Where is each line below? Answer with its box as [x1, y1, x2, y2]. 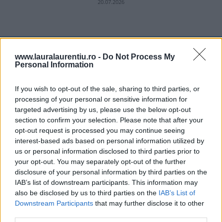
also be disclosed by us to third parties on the [15, 188, 159, 197]
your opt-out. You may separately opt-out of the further [15, 157, 186, 166]
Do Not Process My [103, 52, 175, 61]
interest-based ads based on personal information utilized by [15, 136, 204, 145]
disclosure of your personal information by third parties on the [15, 167, 207, 176]
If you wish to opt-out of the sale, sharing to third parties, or [15, 84, 200, 93]
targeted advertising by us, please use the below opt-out [15, 105, 191, 113]
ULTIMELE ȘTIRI [71, 41, 151, 55]
